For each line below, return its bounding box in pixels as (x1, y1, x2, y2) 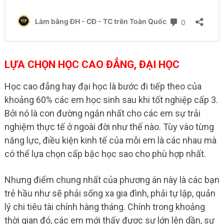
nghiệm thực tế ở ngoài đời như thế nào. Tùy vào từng (4, 121, 214, 132)
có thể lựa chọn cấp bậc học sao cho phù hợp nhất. (4, 148, 206, 159)
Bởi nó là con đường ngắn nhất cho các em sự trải (4, 108, 200, 119)
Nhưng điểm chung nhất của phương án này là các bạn (4, 174, 219, 185)
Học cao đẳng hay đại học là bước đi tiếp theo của (4, 81, 201, 92)
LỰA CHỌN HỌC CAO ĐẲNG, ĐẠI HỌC (4, 58, 179, 71)
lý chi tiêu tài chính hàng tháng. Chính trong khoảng (4, 201, 205, 212)
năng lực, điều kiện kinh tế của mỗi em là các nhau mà (4, 135, 216, 146)
